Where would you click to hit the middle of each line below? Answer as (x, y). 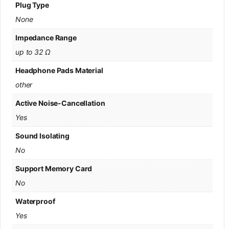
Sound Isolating (42, 135)
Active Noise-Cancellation (60, 103)
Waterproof (35, 201)
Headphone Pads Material (59, 70)
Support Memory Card (54, 168)
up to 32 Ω (33, 52)
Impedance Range (46, 37)
